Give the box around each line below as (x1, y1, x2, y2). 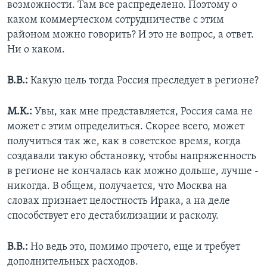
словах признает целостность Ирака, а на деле (7, 195, 230, 207)
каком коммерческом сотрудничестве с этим (7, 14, 224, 26)
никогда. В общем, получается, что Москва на (7, 181, 227, 193)
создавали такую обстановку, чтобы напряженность (7, 151, 256, 163)
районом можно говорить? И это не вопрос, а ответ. (7, 29, 254, 41)
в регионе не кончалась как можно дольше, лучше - (7, 166, 259, 178)
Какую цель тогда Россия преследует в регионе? (28, 75, 259, 87)
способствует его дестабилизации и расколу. (7, 210, 219, 222)
